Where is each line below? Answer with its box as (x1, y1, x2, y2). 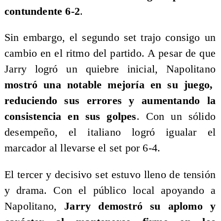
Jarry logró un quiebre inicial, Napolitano (4, 63, 216, 75)
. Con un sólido (136, 110, 216, 123)
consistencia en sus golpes (4, 110, 137, 123)
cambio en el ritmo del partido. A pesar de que (4, 47, 216, 60)
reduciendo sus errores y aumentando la (4, 95, 216, 107)
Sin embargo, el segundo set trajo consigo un (4, 32, 216, 44)
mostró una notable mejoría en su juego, (4, 79, 213, 91)
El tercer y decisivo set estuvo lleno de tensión (4, 168, 216, 181)
